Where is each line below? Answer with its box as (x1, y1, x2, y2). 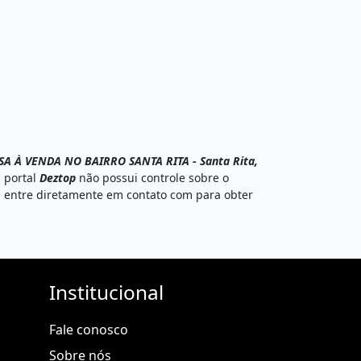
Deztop (39, 169, 76, 185)
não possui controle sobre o (76, 169, 229, 185)
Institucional (49, 278, 164, 305)
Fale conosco (49, 320, 128, 338)
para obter (196, 186, 253, 202)
